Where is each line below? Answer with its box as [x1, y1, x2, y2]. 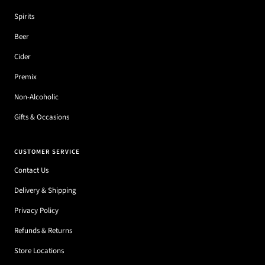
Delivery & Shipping [14, 185, 76, 196]
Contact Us [14, 165, 49, 176]
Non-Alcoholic [14, 92, 59, 103]
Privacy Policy [14, 205, 59, 216]
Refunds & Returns [14, 225, 72, 237]
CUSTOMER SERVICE [14, 147, 80, 157]
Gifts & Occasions [14, 112, 69, 123]
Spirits [14, 11, 34, 22]
